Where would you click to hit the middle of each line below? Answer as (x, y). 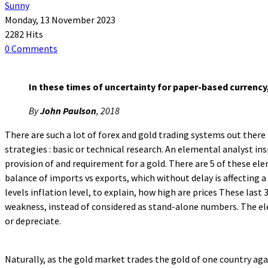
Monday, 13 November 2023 (60, 19)
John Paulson (68, 110)
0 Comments (31, 48)
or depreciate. (33, 220)
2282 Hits (24, 34)
